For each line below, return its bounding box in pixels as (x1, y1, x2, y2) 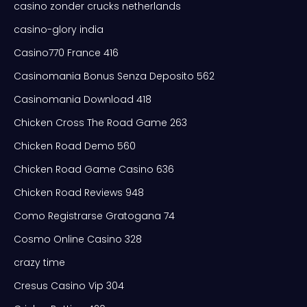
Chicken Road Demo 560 (14, 138, 136, 153)
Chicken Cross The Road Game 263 (14, 115, 187, 130)
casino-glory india (14, 22, 103, 36)
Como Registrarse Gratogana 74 (14, 208, 175, 223)
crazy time (14, 255, 65, 269)
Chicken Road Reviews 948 (14, 185, 144, 199)
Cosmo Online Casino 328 (14, 232, 142, 246)
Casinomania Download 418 (14, 92, 151, 106)
